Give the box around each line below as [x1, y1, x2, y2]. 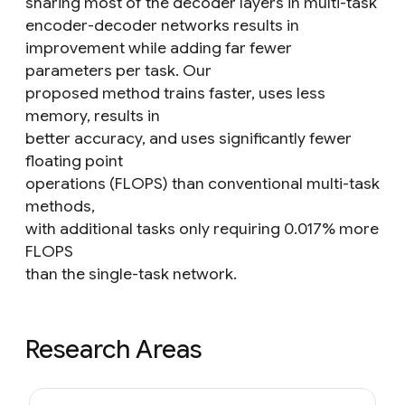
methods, [25, 196, 95, 216]
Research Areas [25, 334, 202, 365]
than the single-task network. [25, 264, 237, 284]
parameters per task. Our [25, 61, 212, 80]
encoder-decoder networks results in [25, 15, 299, 35]
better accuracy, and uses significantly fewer [25, 128, 352, 148]
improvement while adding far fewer [25, 38, 292, 58]
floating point [25, 151, 123, 171]
